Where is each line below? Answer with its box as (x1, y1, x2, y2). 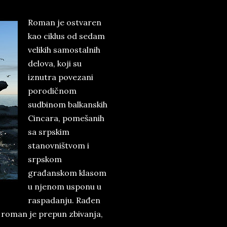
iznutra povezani (28, 72, 93, 82)
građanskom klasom (28, 168, 106, 178)
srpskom (28, 154, 62, 164)
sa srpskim (28, 127, 69, 137)
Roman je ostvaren (28, 17, 101, 27)
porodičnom (28, 86, 77, 96)
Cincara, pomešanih (28, 113, 104, 123)
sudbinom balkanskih (28, 99, 107, 109)
